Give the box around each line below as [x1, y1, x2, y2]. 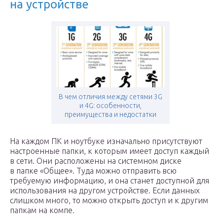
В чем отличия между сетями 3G [59, 93, 162, 101]
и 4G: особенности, [79, 102, 142, 110]
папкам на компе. [10, 206, 74, 215]
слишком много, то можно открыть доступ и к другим [10, 196, 208, 205]
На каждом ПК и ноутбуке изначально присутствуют [10, 137, 202, 146]
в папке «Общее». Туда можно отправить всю [10, 166, 177, 175]
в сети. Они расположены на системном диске [10, 156, 182, 165]
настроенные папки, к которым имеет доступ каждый [10, 147, 209, 155]
